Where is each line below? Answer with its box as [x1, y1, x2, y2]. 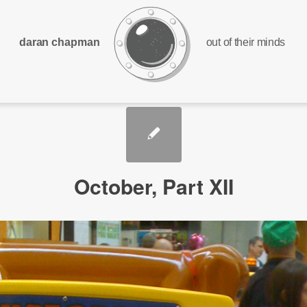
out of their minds [206, 35, 286, 48]
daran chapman [19, 35, 101, 48]
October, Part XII [73, 171, 234, 201]
